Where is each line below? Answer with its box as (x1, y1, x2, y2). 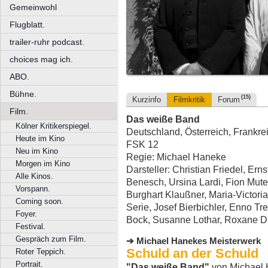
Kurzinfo (132, 95, 161, 105)
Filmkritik (173, 95, 205, 105)
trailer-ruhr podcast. (10, 37, 84, 47)
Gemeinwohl (10, 2, 57, 12)
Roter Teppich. (16, 247, 66, 256)
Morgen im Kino (16, 159, 70, 168)
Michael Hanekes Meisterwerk (136, 236, 261, 246)
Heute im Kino (16, 134, 65, 143)
